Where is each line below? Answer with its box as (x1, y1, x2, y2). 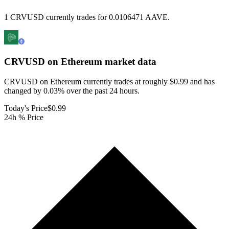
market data (102, 56, 156, 67)
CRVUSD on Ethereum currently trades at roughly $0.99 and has (4, 77, 215, 86)
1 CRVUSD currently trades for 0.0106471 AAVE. (4, 13, 170, 22)
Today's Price (4, 103, 48, 112)
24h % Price (4, 112, 43, 122)
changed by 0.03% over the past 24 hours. (4, 86, 140, 95)
